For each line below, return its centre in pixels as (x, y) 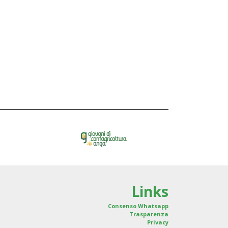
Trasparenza (149, 214)
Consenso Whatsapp (138, 206)
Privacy (158, 222)
